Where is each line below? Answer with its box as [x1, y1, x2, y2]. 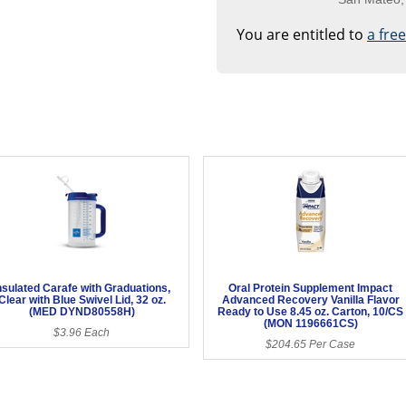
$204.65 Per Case [266, 337, 356, 351]
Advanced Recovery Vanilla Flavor [221, 293, 400, 306]
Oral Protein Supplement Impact [228, 281, 393, 295]
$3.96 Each [53, 325, 111, 339]
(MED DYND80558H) [28, 304, 135, 318]
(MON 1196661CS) [263, 316, 358, 330]
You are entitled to [237, 24, 367, 44]
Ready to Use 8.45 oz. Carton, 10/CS [217, 304, 404, 318]
